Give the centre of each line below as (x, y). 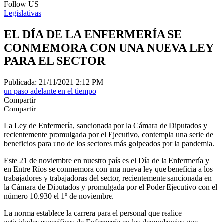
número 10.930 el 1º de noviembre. (59, 196)
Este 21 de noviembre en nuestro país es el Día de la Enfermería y (107, 160)
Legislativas (23, 13)
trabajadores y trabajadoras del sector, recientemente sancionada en (108, 178)
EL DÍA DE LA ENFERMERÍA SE (93, 34)
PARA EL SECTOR (55, 61)
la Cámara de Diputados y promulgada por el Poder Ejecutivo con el (111, 187)
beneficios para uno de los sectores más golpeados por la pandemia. (109, 143)
